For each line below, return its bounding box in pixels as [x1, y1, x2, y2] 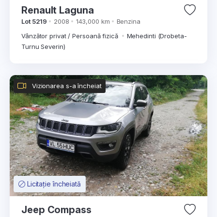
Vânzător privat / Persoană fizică [21, 32, 120, 40]
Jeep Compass [21, 204, 92, 216]
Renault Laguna [59, 4, 94, 16]
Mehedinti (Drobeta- [126, 32, 187, 40]
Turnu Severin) [21, 43, 65, 50]
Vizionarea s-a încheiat [31, 82, 102, 90]
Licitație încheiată [27, 180, 81, 188]
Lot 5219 [21, 17, 47, 25]
